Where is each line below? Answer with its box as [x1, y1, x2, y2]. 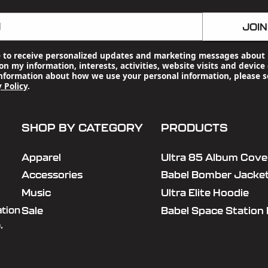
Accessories [21, 169, 83, 181]
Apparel [21, 151, 61, 163]
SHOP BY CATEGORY [21, 121, 143, 134]
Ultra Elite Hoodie [160, 187, 249, 199]
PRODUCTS [160, 121, 228, 134]
